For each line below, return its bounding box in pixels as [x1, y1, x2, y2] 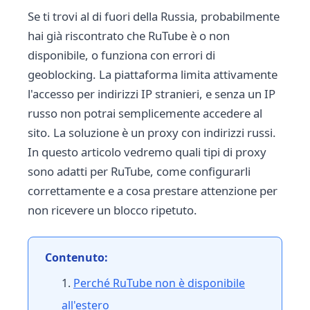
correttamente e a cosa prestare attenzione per [28, 183, 277, 199]
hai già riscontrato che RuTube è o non [28, 28, 230, 44]
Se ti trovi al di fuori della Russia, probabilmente [28, 8, 280, 24]
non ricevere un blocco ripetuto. [28, 202, 197, 218]
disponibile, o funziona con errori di [28, 47, 215, 63]
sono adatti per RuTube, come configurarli [28, 163, 250, 179]
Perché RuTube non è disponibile [73, 275, 245, 291]
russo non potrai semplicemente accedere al [28, 105, 262, 121]
